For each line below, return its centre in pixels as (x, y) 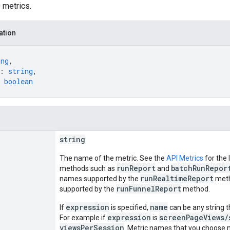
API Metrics (185, 158)
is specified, (130, 207)
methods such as (88, 168)
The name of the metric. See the (113, 158)
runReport (136, 168)
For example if (83, 217)
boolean (18, 81)
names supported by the (100, 178)
